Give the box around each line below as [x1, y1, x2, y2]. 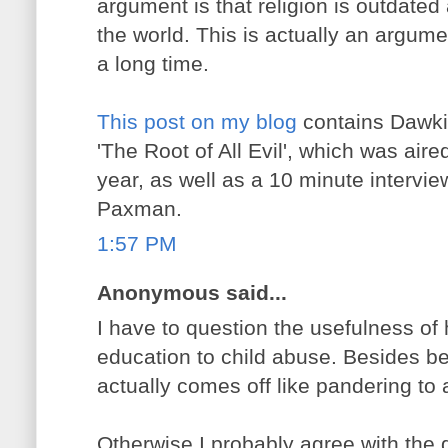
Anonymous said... [97, 280, 287, 304]
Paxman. [97, 196, 182, 220]
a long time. [97, 51, 209, 75]
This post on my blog [97, 109, 297, 133]
